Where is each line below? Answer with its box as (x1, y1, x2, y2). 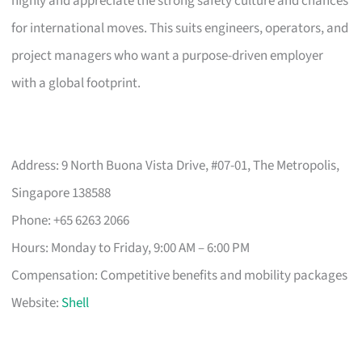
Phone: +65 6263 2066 (11, 210, 130, 230)
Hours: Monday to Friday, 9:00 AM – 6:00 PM (11, 238, 250, 258)
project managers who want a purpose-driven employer (11, 45, 324, 65)
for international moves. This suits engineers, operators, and (11, 18, 349, 38)
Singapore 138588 (11, 183, 112, 203)
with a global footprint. (11, 73, 141, 93)
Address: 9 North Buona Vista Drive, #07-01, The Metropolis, (11, 155, 340, 175)
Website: (11, 293, 62, 313)
